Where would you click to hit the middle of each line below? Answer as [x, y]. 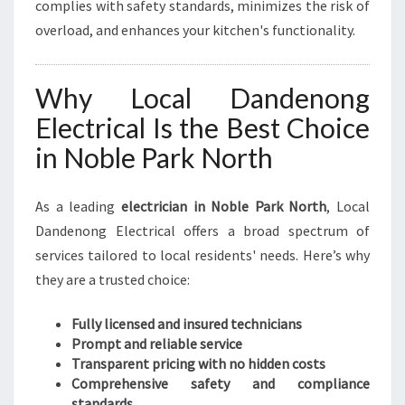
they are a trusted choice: [113, 279]
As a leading [78, 206]
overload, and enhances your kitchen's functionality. [195, 30]
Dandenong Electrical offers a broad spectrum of [202, 231]
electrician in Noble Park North [224, 206]
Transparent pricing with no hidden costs [198, 363]
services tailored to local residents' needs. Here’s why [202, 255]
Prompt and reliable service [157, 344]
